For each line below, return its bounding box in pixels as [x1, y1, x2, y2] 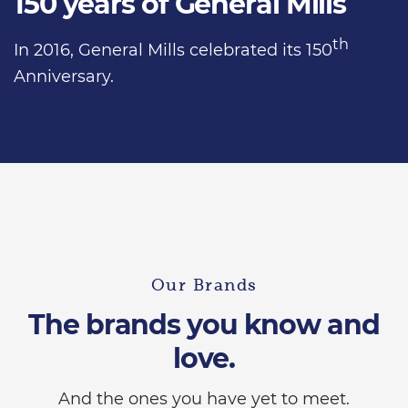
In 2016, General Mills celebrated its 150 [14, 40, 332, 61]
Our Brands [150, 276, 258, 295]
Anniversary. [14, 66, 114, 87]
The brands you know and [28, 308, 380, 342]
